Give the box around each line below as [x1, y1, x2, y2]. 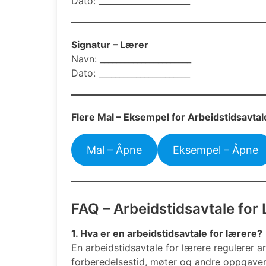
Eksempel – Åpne [172, 143, 258, 156]
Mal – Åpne [86, 143, 142, 156]
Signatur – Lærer [71, 38, 148, 50]
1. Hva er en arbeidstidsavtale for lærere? [71, 227, 262, 239]
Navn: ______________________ [71, 52, 191, 65]
